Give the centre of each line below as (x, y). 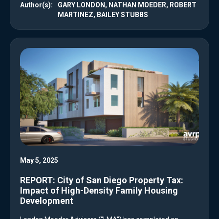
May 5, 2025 (39, 161)
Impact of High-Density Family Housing (99, 191)
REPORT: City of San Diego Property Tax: (102, 180)
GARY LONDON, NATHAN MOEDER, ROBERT (127, 5)
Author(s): (36, 5)
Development (47, 201)
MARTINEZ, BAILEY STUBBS (103, 15)
